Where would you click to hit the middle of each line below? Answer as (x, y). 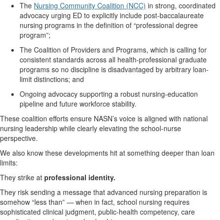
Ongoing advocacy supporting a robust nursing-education (109, 94)
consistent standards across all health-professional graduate (113, 59)
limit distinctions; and (52, 79)
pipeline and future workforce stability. (78, 104)
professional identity (79, 177)
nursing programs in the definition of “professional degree (109, 25)
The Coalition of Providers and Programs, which (95, 50)
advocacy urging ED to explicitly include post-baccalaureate (112, 15)
